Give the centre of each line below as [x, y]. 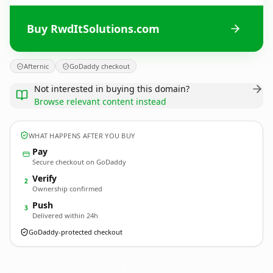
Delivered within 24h [65, 215]
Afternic [36, 66]
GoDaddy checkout [100, 66]
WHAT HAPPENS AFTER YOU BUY [82, 135]
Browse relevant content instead [100, 101]
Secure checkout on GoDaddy [79, 162]
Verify [44, 178]
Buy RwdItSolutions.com [93, 28]
